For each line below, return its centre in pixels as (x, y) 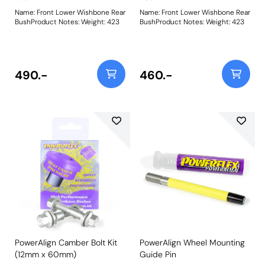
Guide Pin (158, 254)
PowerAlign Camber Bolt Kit (66, 242)
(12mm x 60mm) (46, 254)
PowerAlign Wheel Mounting (192, 242)
